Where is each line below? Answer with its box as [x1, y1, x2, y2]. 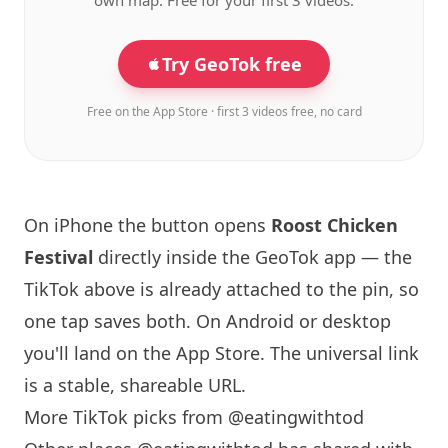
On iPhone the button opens [24, 213, 271, 237]
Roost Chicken [271, 213, 398, 237]
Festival [24, 245, 93, 269]
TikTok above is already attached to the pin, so [24, 277, 419, 301]
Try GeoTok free [162, 52, 302, 76]
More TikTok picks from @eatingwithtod [24, 405, 364, 429]
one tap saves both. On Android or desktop [24, 309, 391, 333]
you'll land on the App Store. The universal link [24, 341, 419, 365]
